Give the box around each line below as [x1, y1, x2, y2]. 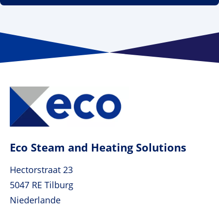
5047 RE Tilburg [10, 178, 73, 191]
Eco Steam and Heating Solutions [10, 139, 186, 154]
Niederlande [10, 194, 61, 206]
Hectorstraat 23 [10, 163, 73, 175]
